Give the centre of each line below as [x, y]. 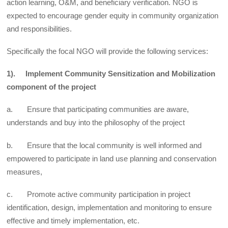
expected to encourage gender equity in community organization [113, 15]
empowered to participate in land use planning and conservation [112, 158]
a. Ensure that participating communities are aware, [98, 109]
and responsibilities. [39, 28]
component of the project [52, 87]
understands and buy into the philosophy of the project [96, 123]
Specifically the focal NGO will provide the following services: [108, 51]
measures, [25, 172]
